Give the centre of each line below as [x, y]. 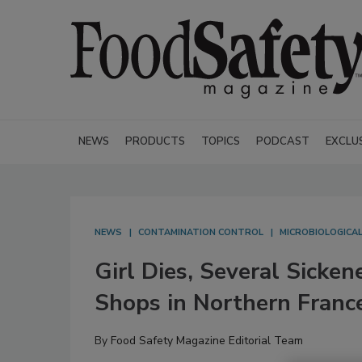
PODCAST [283, 141]
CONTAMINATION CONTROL [201, 232]
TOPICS [221, 141]
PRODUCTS [155, 141]
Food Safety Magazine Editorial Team [207, 341]
